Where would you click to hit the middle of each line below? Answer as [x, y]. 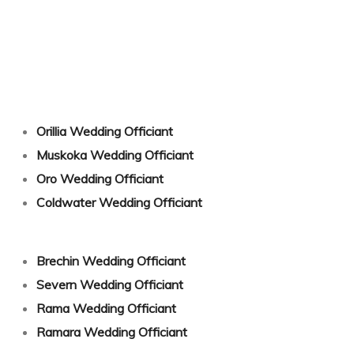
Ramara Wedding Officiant [111, 331]
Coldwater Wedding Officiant [119, 202]
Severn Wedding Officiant [109, 284]
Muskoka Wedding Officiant [115, 154]
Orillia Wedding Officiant [104, 131]
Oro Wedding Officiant [100, 178]
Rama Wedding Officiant [106, 308]
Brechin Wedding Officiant [111, 260]
